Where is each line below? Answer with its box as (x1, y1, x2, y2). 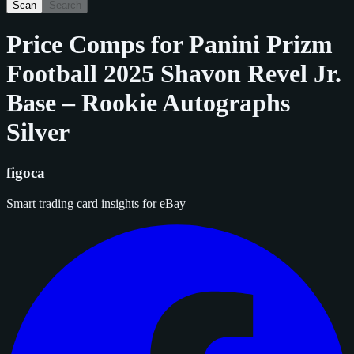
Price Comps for (6, 30, 189, 59)
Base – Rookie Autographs (6, 88, 290, 118)
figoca (6, 164, 45, 181)
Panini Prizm (189, 30, 333, 59)
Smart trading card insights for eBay (6, 196, 186, 210)
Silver (6, 118, 70, 147)
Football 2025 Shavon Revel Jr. (6, 59, 341, 88)
